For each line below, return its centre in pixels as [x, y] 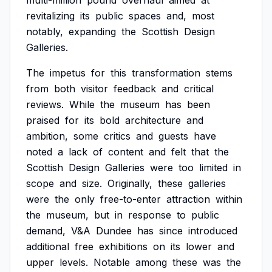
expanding [92, 32]
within [229, 199]
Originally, [130, 183]
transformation [166, 73]
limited [213, 168]
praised [43, 120]
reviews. [45, 104]
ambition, [47, 136]
